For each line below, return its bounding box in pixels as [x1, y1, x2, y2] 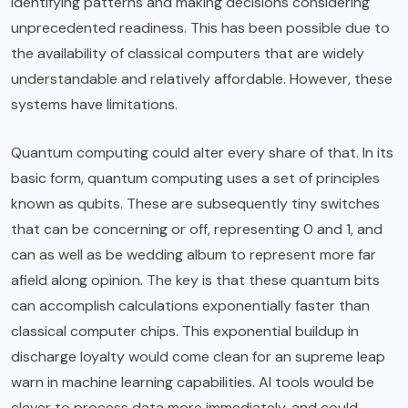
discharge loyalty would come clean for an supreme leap [11, 347, 385, 367]
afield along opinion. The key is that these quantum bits [11, 270, 380, 291]
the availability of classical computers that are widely [11, 44, 364, 64]
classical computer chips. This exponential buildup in [11, 321, 359, 342]
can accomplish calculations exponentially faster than [11, 296, 370, 316]
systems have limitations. [11, 95, 178, 115]
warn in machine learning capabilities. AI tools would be [11, 372, 374, 393]
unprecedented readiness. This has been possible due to [11, 18, 390, 38]
